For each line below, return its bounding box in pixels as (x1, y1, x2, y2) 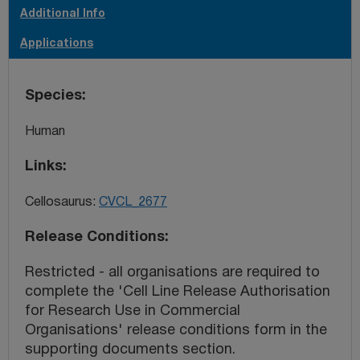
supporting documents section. (25, 342, 235, 357)
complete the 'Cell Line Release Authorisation (25, 284, 330, 299)
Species (25, 88, 82, 103)
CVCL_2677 (99, 196, 167, 208)
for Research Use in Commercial (25, 304, 240, 318)
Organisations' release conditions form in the (25, 323, 327, 337)
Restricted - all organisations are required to (25, 265, 320, 280)
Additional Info (20, 8, 105, 19)
